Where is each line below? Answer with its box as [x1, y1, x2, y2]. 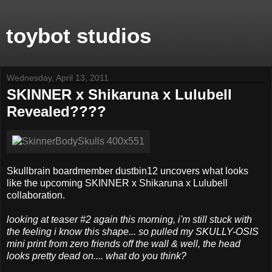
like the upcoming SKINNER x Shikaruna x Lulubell [7, 177, 228, 188]
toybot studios [6, 24, 151, 47]
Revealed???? [7, 103, 106, 120]
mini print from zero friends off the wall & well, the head [7, 238, 240, 249]
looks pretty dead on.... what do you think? [7, 250, 186, 261]
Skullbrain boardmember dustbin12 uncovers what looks [7, 165, 248, 176]
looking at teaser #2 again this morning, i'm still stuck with [7, 214, 252, 225]
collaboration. [7, 189, 65, 200]
